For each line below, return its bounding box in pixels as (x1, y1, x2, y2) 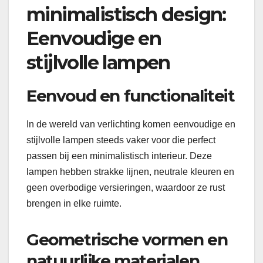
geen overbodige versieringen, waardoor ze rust (26, 183, 225, 193)
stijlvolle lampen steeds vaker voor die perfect (26, 135, 215, 146)
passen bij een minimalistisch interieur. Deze (26, 151, 212, 161)
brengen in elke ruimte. (26, 198, 122, 209)
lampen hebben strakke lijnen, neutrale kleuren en (26, 167, 234, 177)
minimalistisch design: (26, 2, 226, 26)
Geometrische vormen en (26, 230, 228, 250)
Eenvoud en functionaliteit (26, 85, 235, 106)
